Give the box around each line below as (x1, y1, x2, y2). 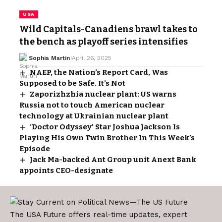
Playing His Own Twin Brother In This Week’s (19, 133, 195, 143)
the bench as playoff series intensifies (19, 36, 188, 48)
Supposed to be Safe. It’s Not (19, 79, 125, 88)
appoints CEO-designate (19, 166, 113, 175)
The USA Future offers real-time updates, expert (10, 210, 187, 219)
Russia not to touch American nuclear (19, 101, 165, 110)
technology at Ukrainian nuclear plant (19, 111, 168, 121)
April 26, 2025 (71, 55, 111, 62)
